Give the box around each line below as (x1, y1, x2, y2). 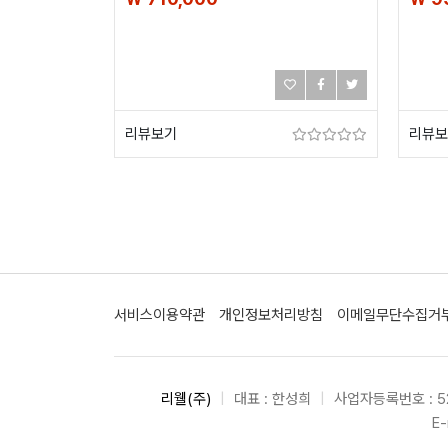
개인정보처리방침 (219, 306, 323, 324)
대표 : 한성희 (234, 390, 311, 408)
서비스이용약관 (114, 306, 205, 324)
